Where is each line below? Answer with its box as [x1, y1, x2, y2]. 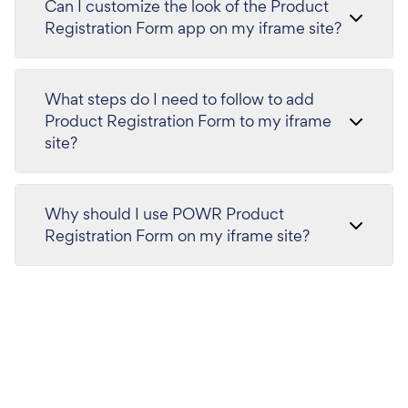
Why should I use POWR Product [45, 203, 284, 224]
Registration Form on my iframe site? [178, 225, 310, 246]
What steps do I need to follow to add [45, 88, 314, 109]
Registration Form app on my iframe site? [178, 17, 342, 38]
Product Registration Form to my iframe [45, 110, 240, 131]
